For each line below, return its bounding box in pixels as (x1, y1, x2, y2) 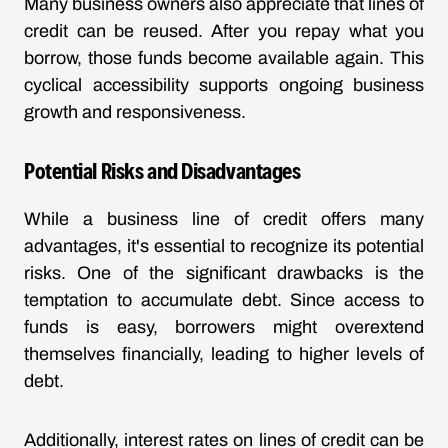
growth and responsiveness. (24, 102, 246, 122)
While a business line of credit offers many (24, 209, 424, 229)
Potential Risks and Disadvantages (24, 157, 301, 183)
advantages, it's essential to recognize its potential (24, 236, 424, 256)
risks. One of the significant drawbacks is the (24, 263, 424, 283)
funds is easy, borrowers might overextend (24, 317, 424, 337)
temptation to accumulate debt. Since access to (24, 290, 424, 310)
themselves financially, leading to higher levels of (24, 344, 424, 364)
